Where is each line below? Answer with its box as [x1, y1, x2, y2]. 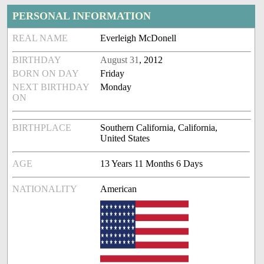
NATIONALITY [12, 184, 78, 194]
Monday [100, 82, 132, 93]
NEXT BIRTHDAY [12, 82, 90, 93]
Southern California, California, [100, 123, 218, 133]
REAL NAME [12, 33, 68, 44]
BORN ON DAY [12, 68, 80, 79]
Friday [100, 68, 125, 79]
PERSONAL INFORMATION [12, 10, 151, 22]
